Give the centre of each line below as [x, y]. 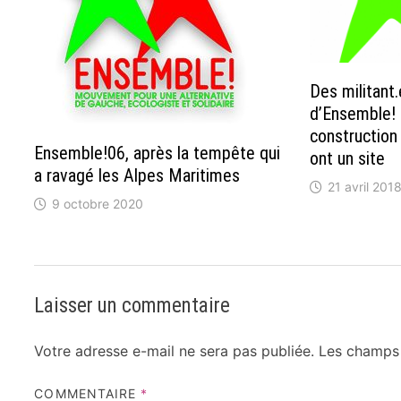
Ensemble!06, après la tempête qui [158, 153]
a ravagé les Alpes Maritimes [137, 175]
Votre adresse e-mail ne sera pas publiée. [175, 350]
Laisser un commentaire [132, 305]
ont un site [347, 158]
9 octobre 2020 [98, 204]
